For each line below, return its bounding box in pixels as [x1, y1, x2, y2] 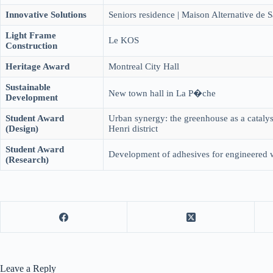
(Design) [5, 124, 38, 133]
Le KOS [108, 35, 139, 45]
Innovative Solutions [5, 10, 87, 19]
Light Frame [5, 30, 56, 40]
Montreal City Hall [108, 62, 179, 71]
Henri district [108, 124, 158, 133]
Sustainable [5, 82, 51, 92]
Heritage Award [5, 62, 69, 71]
